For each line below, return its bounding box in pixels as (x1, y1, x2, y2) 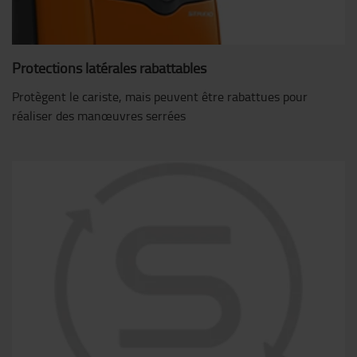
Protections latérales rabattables (12, 58, 206, 78)
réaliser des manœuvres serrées (12, 107, 186, 125)
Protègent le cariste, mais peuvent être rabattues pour (12, 88, 308, 106)
